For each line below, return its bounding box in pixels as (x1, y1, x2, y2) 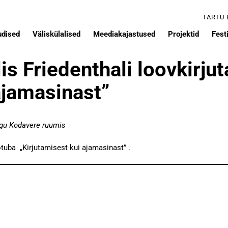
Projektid (168, 30, 199, 39)
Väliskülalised (33, 30, 80, 39)
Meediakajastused (93, 30, 155, 39)
